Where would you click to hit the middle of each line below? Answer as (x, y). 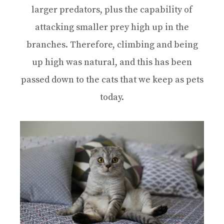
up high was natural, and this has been (112, 62)
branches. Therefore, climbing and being (112, 45)
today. (112, 97)
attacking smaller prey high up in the (112, 27)
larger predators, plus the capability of (112, 10)
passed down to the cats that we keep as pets (112, 80)
